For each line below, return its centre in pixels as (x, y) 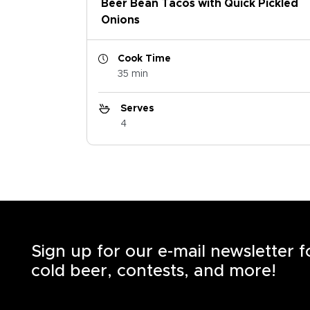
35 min (133, 74)
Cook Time (144, 59)
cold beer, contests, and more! (154, 272)
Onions (120, 20)
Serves (137, 109)
